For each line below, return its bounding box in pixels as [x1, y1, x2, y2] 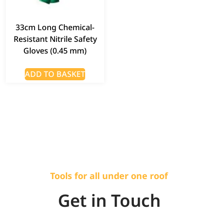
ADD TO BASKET [25, 68, 85, 79]
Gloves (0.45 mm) [23, 45, 87, 56]
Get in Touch [57, 188, 161, 212]
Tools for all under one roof [50, 169, 168, 182]
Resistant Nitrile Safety [13, 33, 97, 44]
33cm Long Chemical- [16, 21, 94, 33]
